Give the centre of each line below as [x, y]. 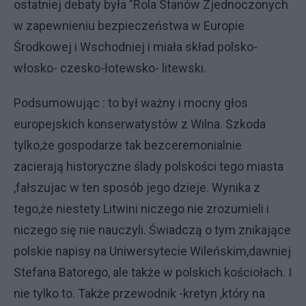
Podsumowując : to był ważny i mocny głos [131, 103]
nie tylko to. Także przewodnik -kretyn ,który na [139, 293]
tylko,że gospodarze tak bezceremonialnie [128, 145]
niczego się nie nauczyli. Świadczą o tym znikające [152, 230]
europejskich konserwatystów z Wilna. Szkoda [140, 124]
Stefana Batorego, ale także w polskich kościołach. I [153, 272]
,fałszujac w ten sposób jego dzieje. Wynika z [137, 187]
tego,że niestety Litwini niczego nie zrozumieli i [141, 209]
